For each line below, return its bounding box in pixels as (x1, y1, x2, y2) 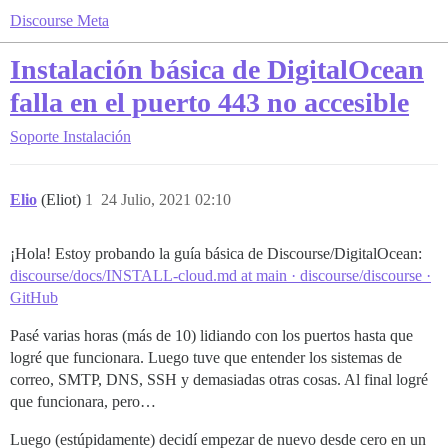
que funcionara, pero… (10, 393, 156, 410)
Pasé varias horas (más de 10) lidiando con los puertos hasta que (10, 327, 413, 344)
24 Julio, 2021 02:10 (101, 191, 231, 208)
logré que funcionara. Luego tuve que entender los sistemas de (10, 349, 402, 366)
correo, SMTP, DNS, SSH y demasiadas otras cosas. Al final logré (10, 371, 428, 388)
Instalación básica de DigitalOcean (10, 54, 424, 85)
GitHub (10, 289, 58, 306)
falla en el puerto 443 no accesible (10, 87, 409, 118)
